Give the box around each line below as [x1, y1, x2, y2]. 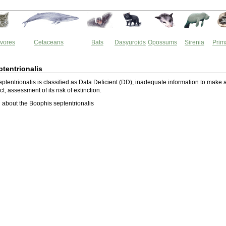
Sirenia [185, 39, 204, 46]
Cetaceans [34, 39, 64, 46]
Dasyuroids [115, 39, 146, 46]
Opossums [148, 39, 177, 46]
